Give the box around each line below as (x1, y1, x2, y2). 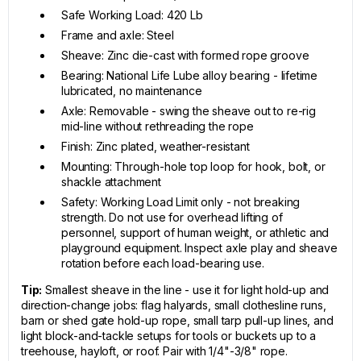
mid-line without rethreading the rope (61, 119, 254, 133)
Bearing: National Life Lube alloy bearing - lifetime (61, 68, 318, 82)
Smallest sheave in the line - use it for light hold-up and (42, 283, 330, 297)
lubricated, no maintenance (61, 84, 202, 98)
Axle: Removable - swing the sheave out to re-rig (61, 104, 316, 118)
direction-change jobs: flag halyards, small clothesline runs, (21, 298, 326, 312)
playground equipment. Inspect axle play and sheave (61, 241, 338, 255)
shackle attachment (61, 175, 161, 189)
